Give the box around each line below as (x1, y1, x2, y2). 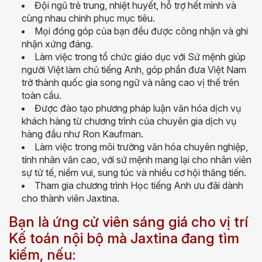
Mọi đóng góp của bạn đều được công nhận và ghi (35, 25, 248, 37)
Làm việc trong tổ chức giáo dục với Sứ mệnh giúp (35, 51, 246, 63)
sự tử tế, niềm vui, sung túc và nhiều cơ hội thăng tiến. (22, 167, 246, 179)
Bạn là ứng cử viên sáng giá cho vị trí (9, 213, 248, 231)
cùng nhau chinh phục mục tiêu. (22, 12, 155, 25)
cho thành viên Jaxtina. (22, 192, 119, 205)
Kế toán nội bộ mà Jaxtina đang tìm (9, 230, 239, 247)
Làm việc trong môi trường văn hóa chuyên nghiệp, (35, 141, 248, 153)
